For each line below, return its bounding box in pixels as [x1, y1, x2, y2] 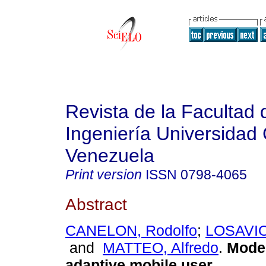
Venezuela [65, 145, 154, 166]
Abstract [65, 194, 127, 214]
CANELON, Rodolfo [65, 222, 197, 239]
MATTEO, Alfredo [103, 239, 218, 256]
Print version [65, 167, 142, 182]
